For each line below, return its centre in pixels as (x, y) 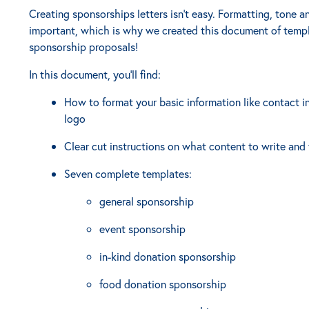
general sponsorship (147, 201)
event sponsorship (143, 229)
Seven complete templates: (128, 173)
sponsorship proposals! (85, 47)
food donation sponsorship (163, 284)
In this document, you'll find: (95, 74)
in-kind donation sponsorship (168, 256)
